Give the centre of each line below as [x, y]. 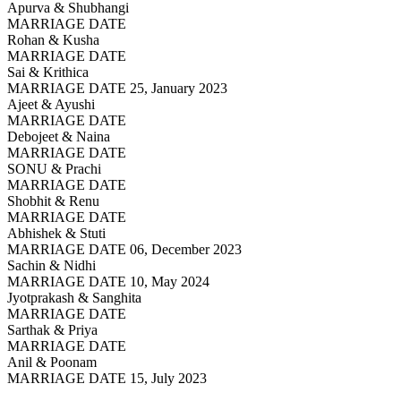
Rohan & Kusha [53, 39]
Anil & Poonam [52, 362]
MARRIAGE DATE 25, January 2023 [117, 88]
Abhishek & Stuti [56, 233]
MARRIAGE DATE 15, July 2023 [107, 378]
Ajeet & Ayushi [51, 104]
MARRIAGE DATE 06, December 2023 [124, 249]
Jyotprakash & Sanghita [74, 297]
